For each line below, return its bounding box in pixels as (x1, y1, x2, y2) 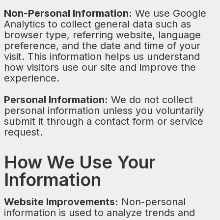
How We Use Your (4, 151, 156, 173)
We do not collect (108, 94, 193, 106)
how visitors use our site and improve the (4, 61, 196, 73)
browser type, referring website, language (4, 29, 201, 41)
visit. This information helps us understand (4, 51, 200, 62)
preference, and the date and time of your (4, 40, 200, 52)
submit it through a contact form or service (4, 115, 203, 127)
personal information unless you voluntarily (4, 105, 204, 116)
